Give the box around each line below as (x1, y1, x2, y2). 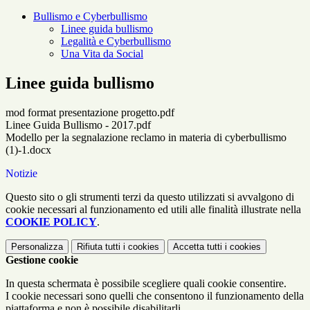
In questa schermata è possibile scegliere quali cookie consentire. (6, 277, 286, 290)
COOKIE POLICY (6, 216, 97, 228)
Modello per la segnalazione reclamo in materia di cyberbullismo (6, 131, 286, 144)
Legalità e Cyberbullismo (61, 35, 171, 48)
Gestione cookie (6, 254, 78, 266)
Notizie (6, 167, 37, 180)
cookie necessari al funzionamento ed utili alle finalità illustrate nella (6, 203, 301, 216)
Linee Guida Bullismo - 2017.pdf (6, 119, 151, 131)
